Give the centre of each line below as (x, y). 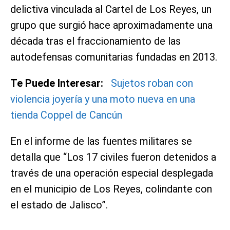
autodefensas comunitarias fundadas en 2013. (114, 57)
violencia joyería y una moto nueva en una (103, 99)
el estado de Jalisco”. (59, 205)
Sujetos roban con (152, 83)
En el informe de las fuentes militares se (101, 141)
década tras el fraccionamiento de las (95, 41)
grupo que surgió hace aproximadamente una (111, 25)
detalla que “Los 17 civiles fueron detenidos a (113, 157)
